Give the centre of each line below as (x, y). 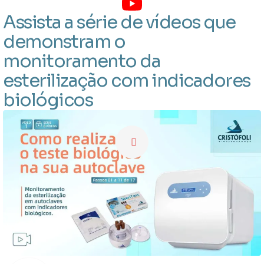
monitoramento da (82, 62)
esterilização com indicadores (127, 81)
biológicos (48, 100)
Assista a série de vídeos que (119, 23)
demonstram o (64, 42)
